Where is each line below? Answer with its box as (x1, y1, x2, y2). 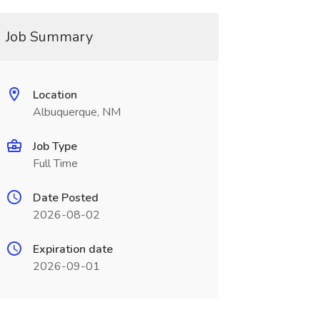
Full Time (32, 156, 78, 171)
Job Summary (5, 27, 93, 46)
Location (32, 87, 77, 103)
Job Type (32, 139, 77, 154)
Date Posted (32, 190, 99, 206)
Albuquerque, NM (32, 104, 121, 120)
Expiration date (32, 241, 113, 257)
